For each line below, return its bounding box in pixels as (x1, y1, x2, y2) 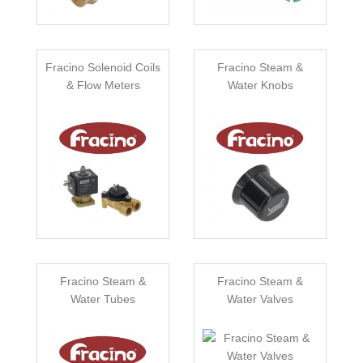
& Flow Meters (66, 79, 140, 92)
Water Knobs (227, 79, 293, 92)
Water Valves (227, 293, 293, 306)
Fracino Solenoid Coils (45, 61, 160, 75)
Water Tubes (70, 293, 135, 306)
